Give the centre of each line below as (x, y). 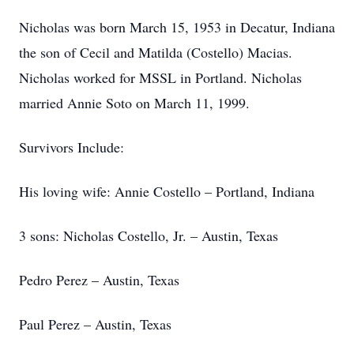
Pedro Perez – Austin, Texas (99, 280)
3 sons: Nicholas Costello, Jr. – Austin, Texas (149, 235)
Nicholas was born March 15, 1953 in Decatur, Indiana (177, 27)
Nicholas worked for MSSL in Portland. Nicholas (160, 77)
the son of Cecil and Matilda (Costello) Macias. (156, 52)
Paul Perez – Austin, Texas (95, 324)
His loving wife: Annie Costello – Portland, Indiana (167, 191)
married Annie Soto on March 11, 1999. (134, 103)
